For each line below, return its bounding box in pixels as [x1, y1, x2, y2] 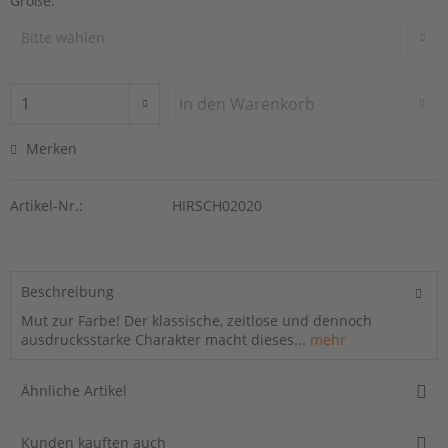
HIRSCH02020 [171, 195, 262, 215]
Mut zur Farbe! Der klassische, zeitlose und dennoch [21, 310, 372, 330]
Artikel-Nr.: [10, 195, 83, 215]
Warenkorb [230, 92, 316, 115]
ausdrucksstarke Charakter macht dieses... [21, 329, 306, 349]
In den [179, 92, 227, 115]
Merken [26, 138, 77, 158]
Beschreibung [21, 281, 114, 301]
